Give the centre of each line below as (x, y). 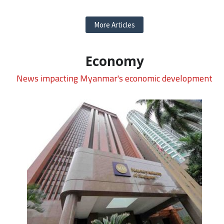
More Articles (114, 25)
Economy (114, 61)
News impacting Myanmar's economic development (114, 78)
